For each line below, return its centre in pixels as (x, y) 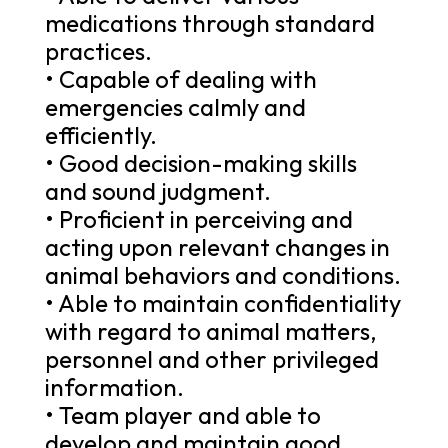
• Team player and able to (182, 414)
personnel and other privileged (211, 358)
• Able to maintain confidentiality (222, 302)
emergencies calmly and (175, 106)
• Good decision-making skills (200, 162)
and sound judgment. (157, 190)
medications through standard (209, 22)
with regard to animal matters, (210, 330)
